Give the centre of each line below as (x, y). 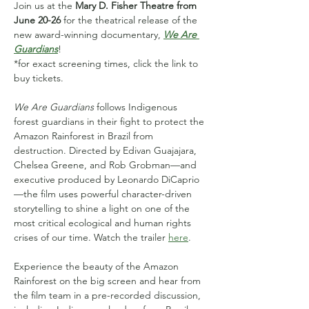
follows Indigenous (137, 107)
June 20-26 (37, 20)
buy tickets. (39, 78)
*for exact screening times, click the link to (107, 63)
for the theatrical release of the (130, 20)
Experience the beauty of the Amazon (98, 266)
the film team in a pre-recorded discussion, (109, 295)
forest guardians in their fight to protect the (110, 121)
